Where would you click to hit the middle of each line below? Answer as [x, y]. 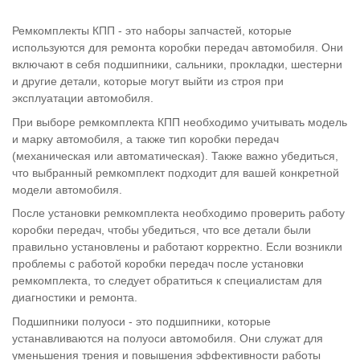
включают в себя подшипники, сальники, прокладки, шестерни [177, 65]
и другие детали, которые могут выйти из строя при [148, 82]
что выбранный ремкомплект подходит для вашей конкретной [176, 172]
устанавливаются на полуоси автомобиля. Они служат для [168, 338]
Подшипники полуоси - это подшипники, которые [141, 321]
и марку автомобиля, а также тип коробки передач [145, 139]
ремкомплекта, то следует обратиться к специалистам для [167, 281]
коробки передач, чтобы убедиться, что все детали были [162, 230]
